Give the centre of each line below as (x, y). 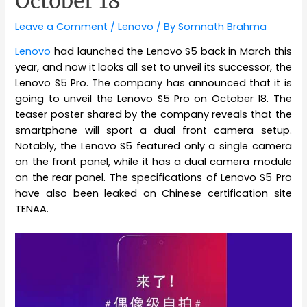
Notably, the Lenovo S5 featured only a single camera (153, 146)
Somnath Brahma (223, 26)
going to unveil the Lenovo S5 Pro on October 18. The (153, 99)
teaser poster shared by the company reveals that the (153, 115)
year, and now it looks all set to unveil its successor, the (153, 67)
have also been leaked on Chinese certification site (153, 194)
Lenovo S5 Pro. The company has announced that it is (153, 83)
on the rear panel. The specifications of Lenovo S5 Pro (153, 178)
